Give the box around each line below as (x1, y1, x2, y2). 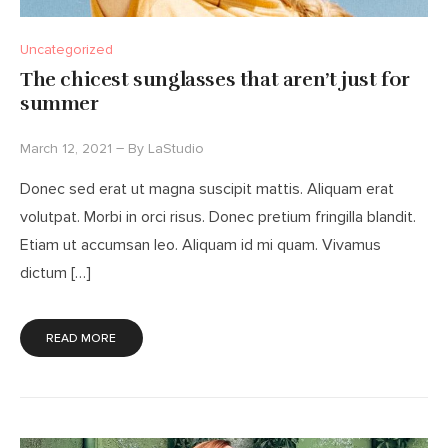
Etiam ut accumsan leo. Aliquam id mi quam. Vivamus (20, 234, 381, 254)
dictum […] (20, 262, 91, 282)
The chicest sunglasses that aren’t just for (20, 66, 410, 92)
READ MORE (46, 330, 117, 345)
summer (20, 90, 99, 116)
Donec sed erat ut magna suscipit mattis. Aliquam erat (20, 178, 394, 198)
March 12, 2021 (20, 139, 112, 157)
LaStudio (148, 139, 205, 157)
